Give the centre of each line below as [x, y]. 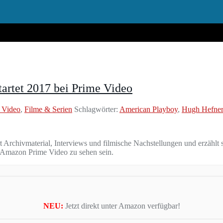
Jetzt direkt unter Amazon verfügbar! [122, 206]
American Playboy [149, 109]
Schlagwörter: [96, 109]
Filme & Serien [48, 109]
